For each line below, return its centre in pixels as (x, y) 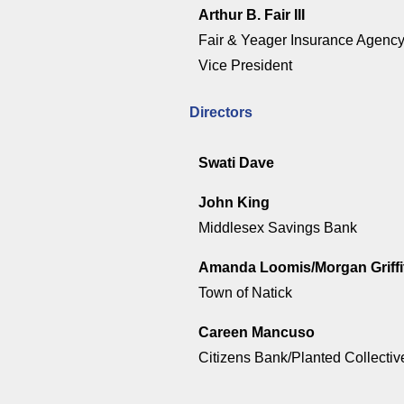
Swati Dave (236, 163)
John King (234, 203)
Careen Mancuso (256, 333)
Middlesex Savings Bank (277, 228)
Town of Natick (245, 293)
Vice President (245, 66)
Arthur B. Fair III (251, 15)
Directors (220, 113)
